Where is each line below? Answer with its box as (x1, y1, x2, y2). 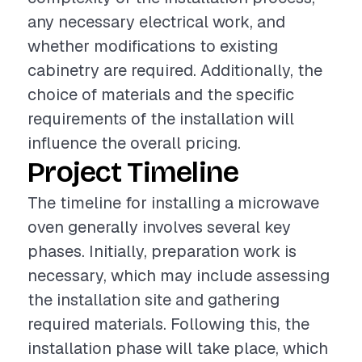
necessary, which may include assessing (27, 265, 330, 286)
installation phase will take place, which (27, 338, 328, 359)
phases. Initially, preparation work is (27, 241, 297, 262)
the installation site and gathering (27, 289, 280, 310)
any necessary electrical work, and (27, 11, 285, 32)
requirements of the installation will (27, 108, 294, 129)
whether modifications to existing (27, 36, 278, 57)
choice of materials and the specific (27, 84, 294, 105)
